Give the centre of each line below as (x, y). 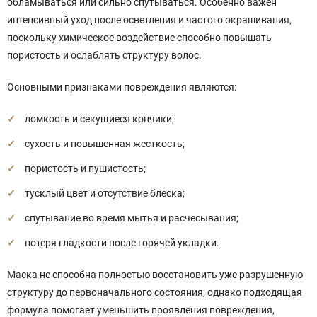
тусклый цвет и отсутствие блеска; (105, 193)
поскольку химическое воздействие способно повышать (139, 38)
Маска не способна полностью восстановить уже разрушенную (155, 275)
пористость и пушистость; (85, 168)
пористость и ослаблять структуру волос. (104, 55)
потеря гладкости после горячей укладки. (122, 243)
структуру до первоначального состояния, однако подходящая (155, 292)
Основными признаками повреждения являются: (122, 87)
